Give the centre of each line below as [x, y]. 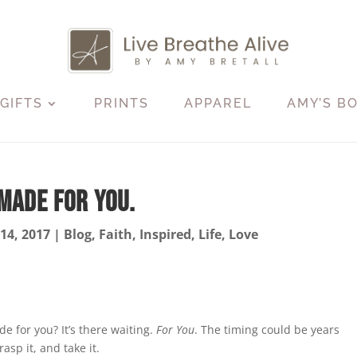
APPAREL [218, 103]
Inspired [165, 234]
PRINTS [122, 103]
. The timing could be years [267, 329]
